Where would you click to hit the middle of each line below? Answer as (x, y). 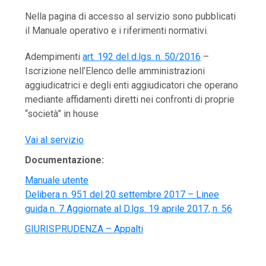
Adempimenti (54, 57)
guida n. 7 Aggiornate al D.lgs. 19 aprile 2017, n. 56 (129, 209)
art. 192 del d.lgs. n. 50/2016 (142, 57)
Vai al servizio (55, 140)
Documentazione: (65, 160)
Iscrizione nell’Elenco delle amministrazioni (115, 71)
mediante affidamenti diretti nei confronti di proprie (130, 100)
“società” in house (62, 114)
